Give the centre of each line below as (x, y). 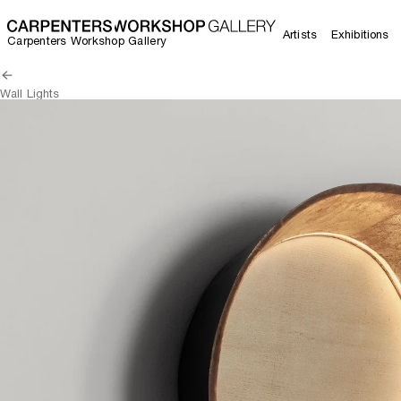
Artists (300, 34)
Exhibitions (360, 34)
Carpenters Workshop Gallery (87, 40)
